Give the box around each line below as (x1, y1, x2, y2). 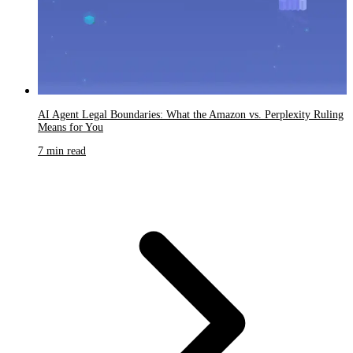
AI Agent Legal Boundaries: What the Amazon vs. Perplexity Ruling (38, 108, 344, 121)
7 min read (38, 144, 86, 157)
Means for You (38, 121, 103, 133)
